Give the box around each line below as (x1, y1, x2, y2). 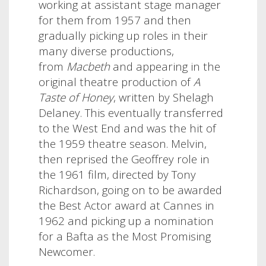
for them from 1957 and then (39, 12, 191, 27)
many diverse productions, (39, 43, 174, 58)
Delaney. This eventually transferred (39, 104, 223, 120)
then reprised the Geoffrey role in (39, 151, 210, 166)
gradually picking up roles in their (39, 27, 208, 43)
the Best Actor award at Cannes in (39, 197, 214, 213)
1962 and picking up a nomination (39, 213, 214, 228)
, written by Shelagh (113, 89, 214, 104)
